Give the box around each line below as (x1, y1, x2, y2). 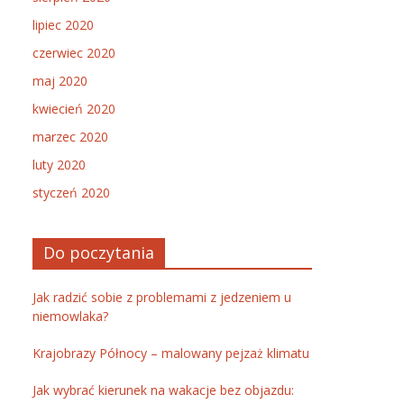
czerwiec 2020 (32, 44, 115, 61)
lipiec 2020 (32, 16, 94, 33)
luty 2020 (32, 156, 86, 173)
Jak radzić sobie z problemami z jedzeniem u (32, 289, 291, 306)
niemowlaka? (32, 308, 108, 325)
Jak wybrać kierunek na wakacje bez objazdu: (32, 381, 294, 399)
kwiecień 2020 (32, 100, 115, 117)
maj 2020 (32, 72, 87, 89)
